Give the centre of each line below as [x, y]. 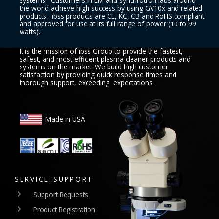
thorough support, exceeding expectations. [87, 82]
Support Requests [60, 194]
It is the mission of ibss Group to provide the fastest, [101, 51]
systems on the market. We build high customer [94, 66]
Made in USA [63, 119]
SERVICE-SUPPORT [54, 179]
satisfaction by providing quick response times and [98, 74]
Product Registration [64, 209]
